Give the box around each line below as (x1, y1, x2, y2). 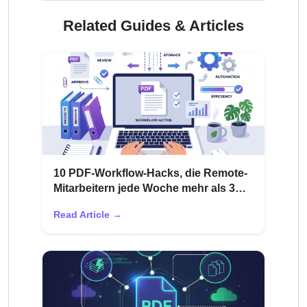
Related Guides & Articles (63, 17, 244, 35)
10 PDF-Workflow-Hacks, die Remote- (53, 167, 247, 180)
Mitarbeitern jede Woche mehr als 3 (53, 182, 235, 195)
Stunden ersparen (53, 197, 147, 210)
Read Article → (53, 209, 122, 221)
